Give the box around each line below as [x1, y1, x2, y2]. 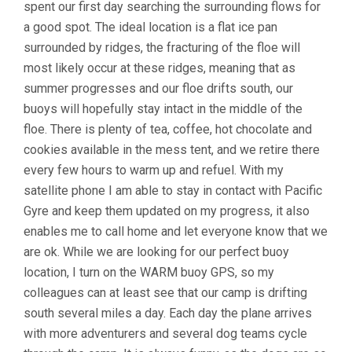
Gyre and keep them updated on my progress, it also [24, 203, 310, 218]
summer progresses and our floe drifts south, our [24, 80, 293, 96]
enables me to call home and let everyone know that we [24, 223, 328, 239]
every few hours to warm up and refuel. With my [24, 162, 284, 178]
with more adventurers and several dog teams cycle [24, 325, 307, 341]
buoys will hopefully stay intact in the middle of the [24, 101, 302, 116]
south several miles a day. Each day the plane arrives [24, 305, 312, 321]
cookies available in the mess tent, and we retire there [24, 141, 320, 157]
